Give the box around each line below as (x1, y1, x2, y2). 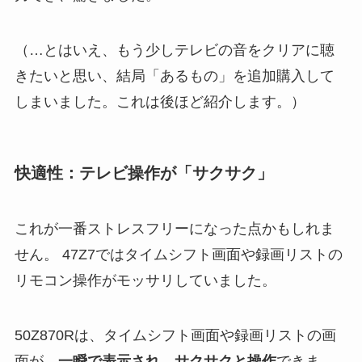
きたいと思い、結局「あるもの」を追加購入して (14, 67, 335, 84)
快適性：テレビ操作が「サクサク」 (14, 163, 273, 182)
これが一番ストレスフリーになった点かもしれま (14, 221, 335, 238)
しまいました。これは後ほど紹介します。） (14, 93, 305, 110)
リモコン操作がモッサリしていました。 (14, 272, 276, 289)
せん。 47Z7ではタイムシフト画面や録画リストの (14, 246, 343, 263)
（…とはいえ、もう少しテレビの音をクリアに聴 (14, 41, 335, 58)
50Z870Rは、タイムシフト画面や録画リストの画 (14, 326, 336, 343)
